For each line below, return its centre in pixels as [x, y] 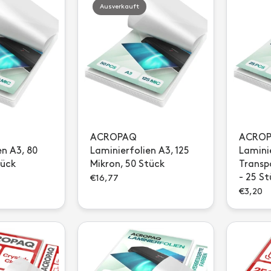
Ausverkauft [119, 7]
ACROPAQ [113, 138]
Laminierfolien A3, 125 [140, 151]
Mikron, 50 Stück [127, 164]
